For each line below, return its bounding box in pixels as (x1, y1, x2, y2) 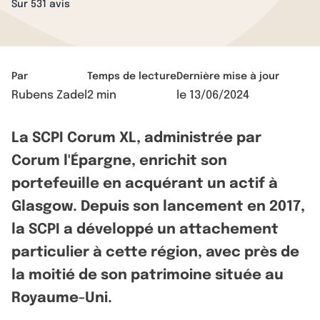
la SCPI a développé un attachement (11, 222, 279, 237)
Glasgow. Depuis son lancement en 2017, (11, 199, 305, 214)
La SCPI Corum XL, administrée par (11, 131, 261, 146)
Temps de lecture (87, 71, 176, 81)
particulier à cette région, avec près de (11, 245, 299, 260)
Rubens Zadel (11, 89, 87, 101)
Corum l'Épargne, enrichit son (11, 154, 227, 169)
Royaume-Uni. (11, 291, 112, 306)
